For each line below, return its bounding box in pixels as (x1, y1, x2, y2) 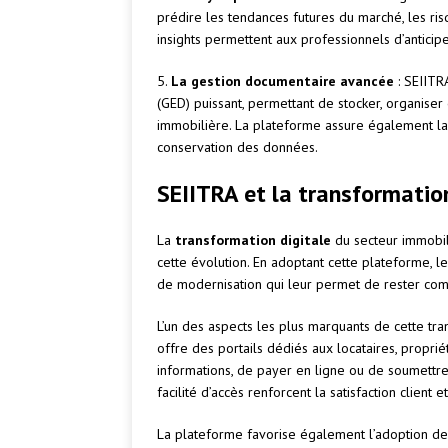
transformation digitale (175, 231, 331, 250)
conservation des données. (157, 138, 318, 157)
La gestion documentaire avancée (171, 72, 394, 91)
